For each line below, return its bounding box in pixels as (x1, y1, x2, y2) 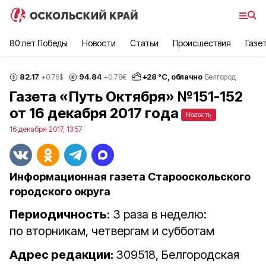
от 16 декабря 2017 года (9, 104, 179, 122)
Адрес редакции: (9, 248, 116, 262)
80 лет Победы (9, 38, 68, 48)
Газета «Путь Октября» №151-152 (9, 88, 243, 105)
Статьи (129, 38, 159, 48)
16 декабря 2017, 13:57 (9, 125, 82, 134)
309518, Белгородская (116, 248, 239, 262)
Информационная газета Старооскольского (9, 170, 251, 183)
